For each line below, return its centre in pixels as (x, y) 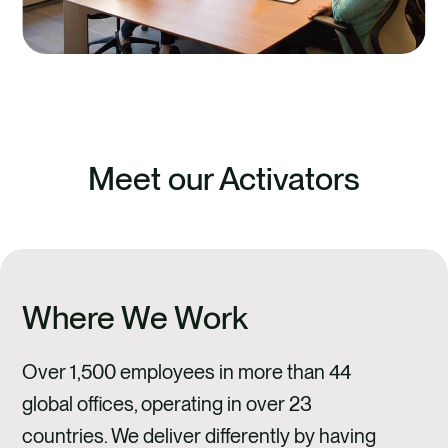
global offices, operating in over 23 (167, 403)
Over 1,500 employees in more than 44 (187, 371)
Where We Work (135, 317)
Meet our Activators (224, 178)
